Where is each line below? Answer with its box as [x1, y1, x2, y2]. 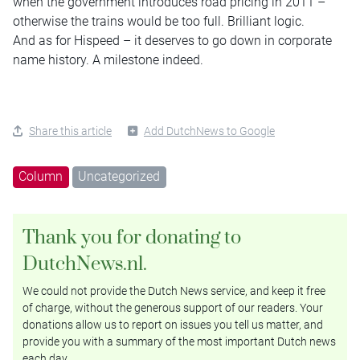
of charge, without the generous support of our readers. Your [22, 301, 323, 315]
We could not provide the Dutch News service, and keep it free [22, 284, 325, 298]
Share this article [29, 124, 112, 137]
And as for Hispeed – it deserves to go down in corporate [13, 32, 332, 48]
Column [18, 168, 63, 184]
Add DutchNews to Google [144, 124, 275, 137]
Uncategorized [78, 168, 161, 184]
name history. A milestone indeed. [13, 51, 203, 67]
